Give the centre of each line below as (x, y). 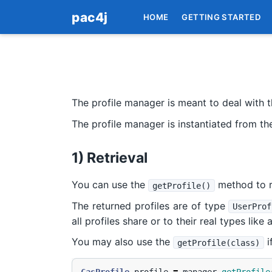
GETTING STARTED (222, 17)
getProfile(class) (218, 243)
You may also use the (122, 242)
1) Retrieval (110, 158)
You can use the (110, 185)
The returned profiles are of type (150, 206)
